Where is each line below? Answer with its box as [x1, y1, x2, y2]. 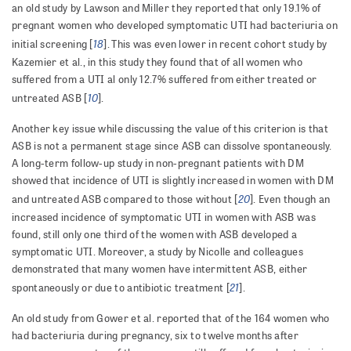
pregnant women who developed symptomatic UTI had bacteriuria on [12, 18, 338, 33]
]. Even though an [250, 192, 331, 207]
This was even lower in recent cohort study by [111, 37, 327, 52]
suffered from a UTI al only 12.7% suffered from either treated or [12, 72, 317, 87]
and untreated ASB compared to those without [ [12, 192, 238, 207]
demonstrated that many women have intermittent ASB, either [12, 262, 308, 277]
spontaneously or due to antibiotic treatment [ [12, 280, 230, 295]
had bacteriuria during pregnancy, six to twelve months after [12, 328, 299, 343]
